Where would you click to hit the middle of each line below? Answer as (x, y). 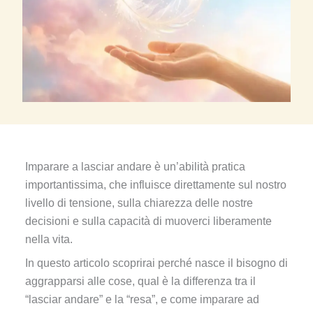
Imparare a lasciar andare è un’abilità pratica (135, 167)
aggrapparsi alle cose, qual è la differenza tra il (140, 282)
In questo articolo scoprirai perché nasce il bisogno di (156, 263)
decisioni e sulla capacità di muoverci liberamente (148, 221)
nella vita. (49, 240)
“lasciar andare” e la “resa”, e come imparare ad (142, 300)
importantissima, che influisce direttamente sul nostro (156, 185)
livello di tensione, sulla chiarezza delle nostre (139, 203)
